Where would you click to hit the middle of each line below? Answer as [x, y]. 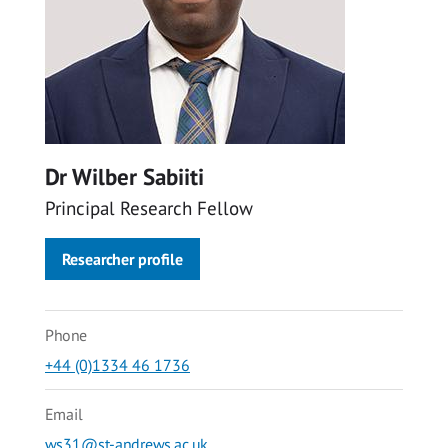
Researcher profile [122, 259]
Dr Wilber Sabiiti [124, 177]
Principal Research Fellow [149, 208]
